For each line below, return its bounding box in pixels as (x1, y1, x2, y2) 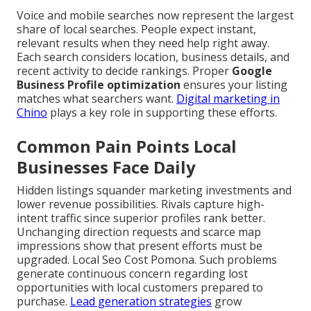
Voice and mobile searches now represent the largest (17, 8, 294, 24)
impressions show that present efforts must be (17, 238, 262, 254)
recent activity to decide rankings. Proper (17, 63, 232, 79)
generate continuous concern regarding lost (17, 266, 248, 282)
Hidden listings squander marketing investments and (17, 183, 292, 199)
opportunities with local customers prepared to (17, 280, 263, 296)
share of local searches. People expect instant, (17, 22, 256, 37)
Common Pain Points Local (17, 135, 237, 158)
